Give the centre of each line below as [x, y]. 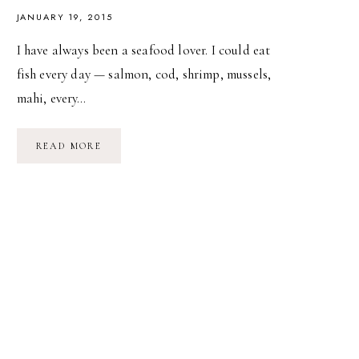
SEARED [123, 168]
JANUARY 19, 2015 [65, 17]
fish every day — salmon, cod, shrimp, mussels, [144, 75]
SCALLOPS [131, 179]
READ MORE [69, 146]
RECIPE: [123, 145]
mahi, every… [51, 99]
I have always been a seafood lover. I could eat [143, 50]
